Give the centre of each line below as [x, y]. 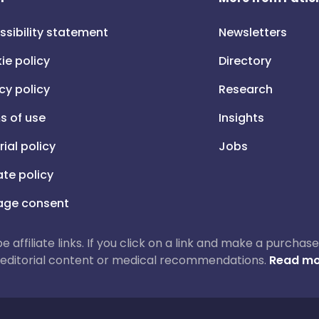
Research [246, 89]
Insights [242, 118]
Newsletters [253, 32]
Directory [245, 61]
